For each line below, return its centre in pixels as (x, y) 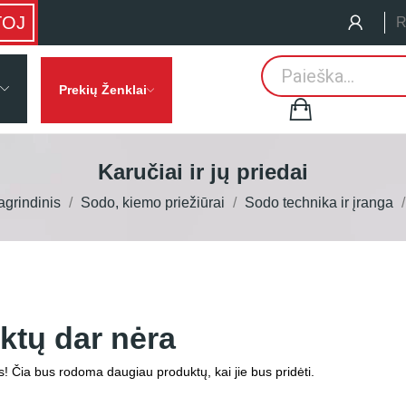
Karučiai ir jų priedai (203, 172)
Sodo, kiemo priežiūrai (153, 203)
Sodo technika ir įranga (319, 203)
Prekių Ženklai (102, 90)
